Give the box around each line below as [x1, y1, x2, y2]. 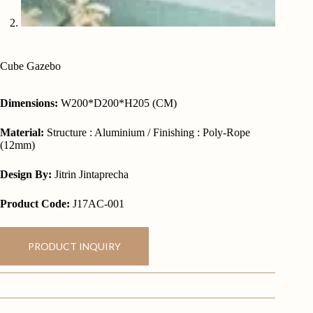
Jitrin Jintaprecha [52, 168, 129, 181]
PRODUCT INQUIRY [28, 240, 121, 253]
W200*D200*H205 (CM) [58, 97, 177, 110]
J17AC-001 [70, 198, 124, 210]
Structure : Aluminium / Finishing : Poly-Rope [44, 126, 250, 139]
